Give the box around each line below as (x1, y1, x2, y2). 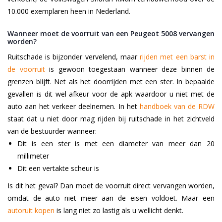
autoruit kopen (7, 206, 55, 216)
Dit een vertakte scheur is (17, 164, 99, 173)
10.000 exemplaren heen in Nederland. (7, 6, 130, 16)
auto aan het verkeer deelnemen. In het (7, 102, 140, 111)
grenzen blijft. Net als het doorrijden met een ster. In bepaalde (7, 77, 215, 87)
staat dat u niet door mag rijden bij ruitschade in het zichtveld (7, 114, 215, 124)
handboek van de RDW (139, 102, 215, 111)
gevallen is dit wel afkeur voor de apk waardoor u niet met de (7, 89, 215, 99)
